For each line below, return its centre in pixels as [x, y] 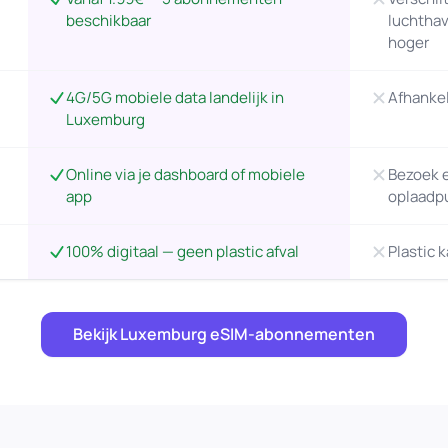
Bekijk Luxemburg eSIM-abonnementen [224, 334]
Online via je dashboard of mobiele [185, 174]
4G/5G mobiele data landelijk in [174, 97]
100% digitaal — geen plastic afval [182, 251]
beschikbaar [108, 20]
